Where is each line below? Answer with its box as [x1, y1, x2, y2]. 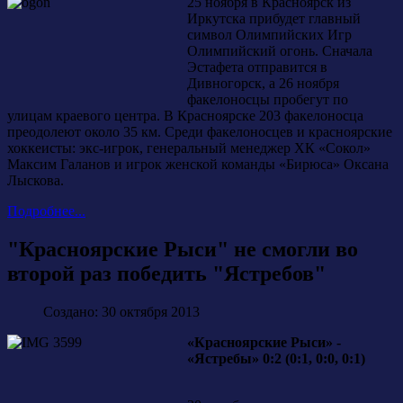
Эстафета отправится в [187, 59, 327, 76]
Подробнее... [7, 203, 85, 219]
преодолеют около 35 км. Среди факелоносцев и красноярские [7, 124, 392, 140]
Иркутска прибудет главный [187, 11, 361, 27]
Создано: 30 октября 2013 [43, 303, 200, 319]
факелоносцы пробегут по [187, 92, 348, 108]
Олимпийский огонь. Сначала [187, 43, 372, 59]
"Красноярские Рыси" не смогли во [7, 237, 358, 261]
